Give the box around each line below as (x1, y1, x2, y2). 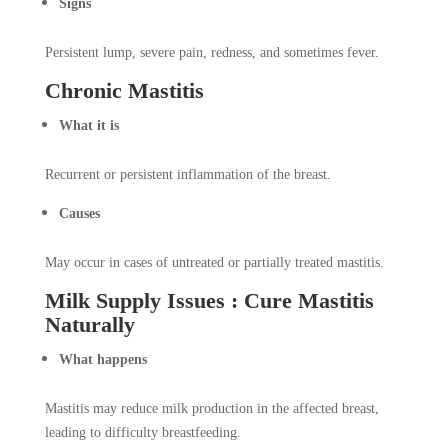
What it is (58, 118, 119, 134)
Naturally (44, 312, 135, 338)
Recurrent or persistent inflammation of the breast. (44, 167, 331, 183)
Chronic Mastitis (44, 78, 204, 104)
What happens (58, 352, 147, 368)
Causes (58, 206, 100, 222)
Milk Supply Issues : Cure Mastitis (44, 288, 374, 314)
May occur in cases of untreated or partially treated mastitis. (44, 255, 384, 271)
